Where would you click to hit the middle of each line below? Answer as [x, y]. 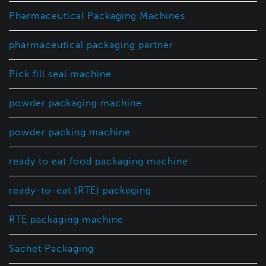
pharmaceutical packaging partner [91, 45]
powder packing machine [70, 132]
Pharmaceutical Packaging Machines [97, 16]
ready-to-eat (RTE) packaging [80, 190]
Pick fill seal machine [60, 74]
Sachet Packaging [51, 248]
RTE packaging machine [66, 219]
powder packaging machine [75, 103]
